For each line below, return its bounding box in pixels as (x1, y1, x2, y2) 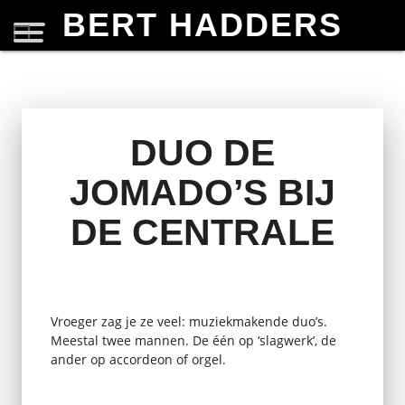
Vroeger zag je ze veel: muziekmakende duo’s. (50, 312, 327, 330)
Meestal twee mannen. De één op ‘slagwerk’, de (50, 331, 336, 349)
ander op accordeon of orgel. (50, 350, 226, 368)
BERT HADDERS (62, 7, 343, 43)
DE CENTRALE (71, 212, 334, 254)
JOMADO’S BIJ (70, 172, 335, 214)
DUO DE (130, 132, 275, 174)
